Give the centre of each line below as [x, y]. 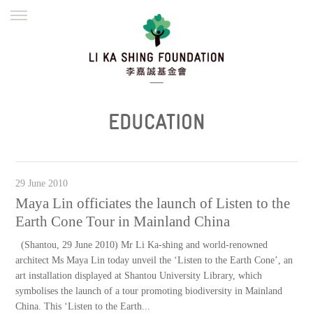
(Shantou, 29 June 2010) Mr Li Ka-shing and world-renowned [142, 245]
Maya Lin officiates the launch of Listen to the [153, 203]
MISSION [78, 75]
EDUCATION [156, 122]
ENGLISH [108, 15]
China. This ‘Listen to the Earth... [83, 306]
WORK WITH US [78, 136]
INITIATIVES [235, 75]
